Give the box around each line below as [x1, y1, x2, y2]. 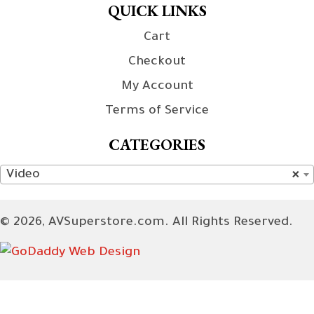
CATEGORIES [109, 134, 205, 155]
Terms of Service [105, 104, 209, 118]
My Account [121, 79, 193, 94]
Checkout [128, 55, 186, 69]
